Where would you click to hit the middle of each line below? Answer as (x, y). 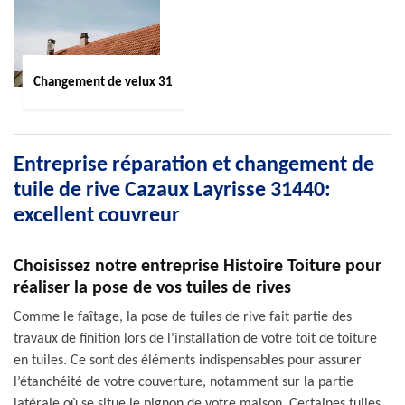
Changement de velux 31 (103, 82)
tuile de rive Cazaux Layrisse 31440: (172, 191)
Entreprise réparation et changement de (194, 165)
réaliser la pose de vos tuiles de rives (152, 288)
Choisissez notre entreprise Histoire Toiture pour (198, 267)
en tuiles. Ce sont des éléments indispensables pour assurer (188, 361)
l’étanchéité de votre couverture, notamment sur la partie (184, 382)
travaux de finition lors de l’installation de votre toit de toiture (195, 339)
